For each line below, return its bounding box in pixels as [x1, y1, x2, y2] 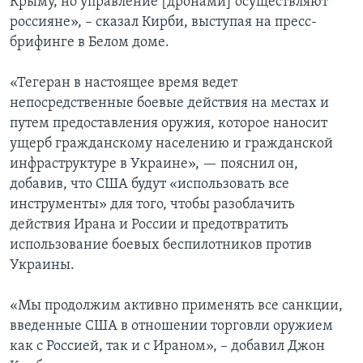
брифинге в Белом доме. [10, 35, 169, 51]
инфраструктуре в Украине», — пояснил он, [10, 156, 298, 173]
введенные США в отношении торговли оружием [10, 318, 333, 335]
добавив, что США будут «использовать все [10, 177, 289, 193]
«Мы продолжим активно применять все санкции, [10, 298, 343, 314]
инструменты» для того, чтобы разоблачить [10, 197, 295, 213]
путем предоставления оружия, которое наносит [10, 116, 327, 132]
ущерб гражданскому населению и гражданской [10, 136, 333, 152]
